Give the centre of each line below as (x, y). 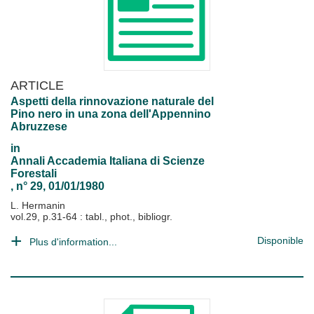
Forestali (34, 173)
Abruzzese (39, 127)
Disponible (280, 240)
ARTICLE (37, 85)
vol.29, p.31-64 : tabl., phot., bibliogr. (91, 217)
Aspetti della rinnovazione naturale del (112, 101)
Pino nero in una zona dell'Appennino (111, 114)
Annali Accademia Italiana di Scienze (108, 161)
